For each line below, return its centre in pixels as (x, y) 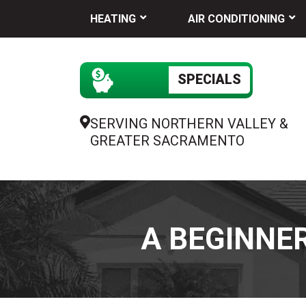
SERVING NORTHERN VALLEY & (189, 123)
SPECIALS (209, 80)
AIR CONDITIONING (236, 19)
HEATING (113, 19)
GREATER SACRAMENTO (167, 140)
